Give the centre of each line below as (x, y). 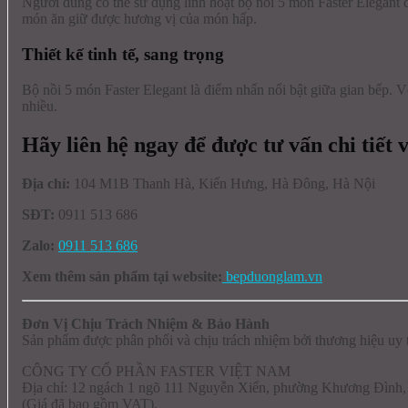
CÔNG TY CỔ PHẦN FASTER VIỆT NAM (156, 371)
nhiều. (40, 106)
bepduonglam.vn (272, 276)
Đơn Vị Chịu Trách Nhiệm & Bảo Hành (146, 323)
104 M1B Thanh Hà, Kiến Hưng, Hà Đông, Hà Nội (223, 183)
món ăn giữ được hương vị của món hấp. (139, 19)
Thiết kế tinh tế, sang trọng (123, 55)
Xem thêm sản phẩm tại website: (122, 276)
